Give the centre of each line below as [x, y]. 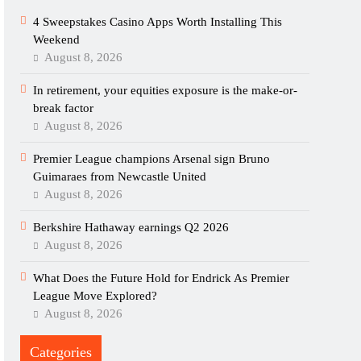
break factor [64, 108]
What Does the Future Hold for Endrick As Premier [162, 278]
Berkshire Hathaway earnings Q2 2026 [131, 227]
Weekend [57, 39]
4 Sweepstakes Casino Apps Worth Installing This [158, 22]
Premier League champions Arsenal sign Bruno [152, 159]
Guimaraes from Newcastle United [120, 176]
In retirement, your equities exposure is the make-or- [166, 90]
